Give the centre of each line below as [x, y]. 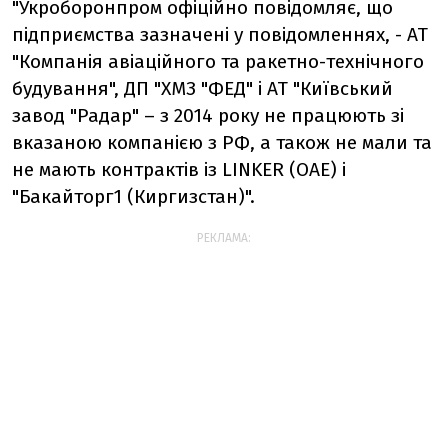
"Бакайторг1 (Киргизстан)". [133, 196]
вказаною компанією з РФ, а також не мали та [222, 142]
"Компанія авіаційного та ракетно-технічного [218, 61]
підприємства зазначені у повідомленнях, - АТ [220, 34]
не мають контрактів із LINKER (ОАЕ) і [179, 169]
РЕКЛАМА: [224, 237]
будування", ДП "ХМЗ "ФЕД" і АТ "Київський [202, 88]
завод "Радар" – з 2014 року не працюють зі [208, 115]
